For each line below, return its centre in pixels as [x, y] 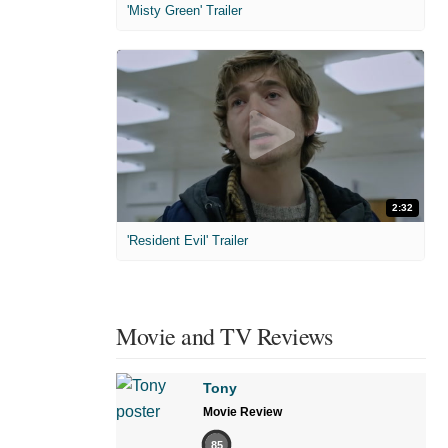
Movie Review [242, 412]
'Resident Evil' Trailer [187, 241]
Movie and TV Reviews [224, 336]
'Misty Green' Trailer [184, 10]
